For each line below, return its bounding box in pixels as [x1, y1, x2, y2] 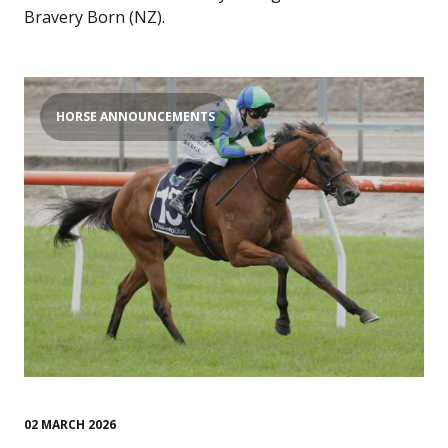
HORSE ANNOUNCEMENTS [56, 108, 215, 125]
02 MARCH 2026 [24, 416, 116, 433]
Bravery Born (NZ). [24, 6, 165, 28]
